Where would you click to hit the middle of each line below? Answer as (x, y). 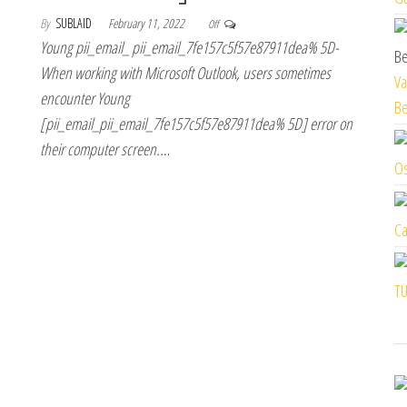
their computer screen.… (105, 149)
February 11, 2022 (148, 23)
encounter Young (85, 98)
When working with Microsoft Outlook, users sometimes (185, 73)
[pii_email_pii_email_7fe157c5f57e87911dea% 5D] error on (196, 124)
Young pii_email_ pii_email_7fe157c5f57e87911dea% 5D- (189, 47)
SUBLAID (75, 23)
